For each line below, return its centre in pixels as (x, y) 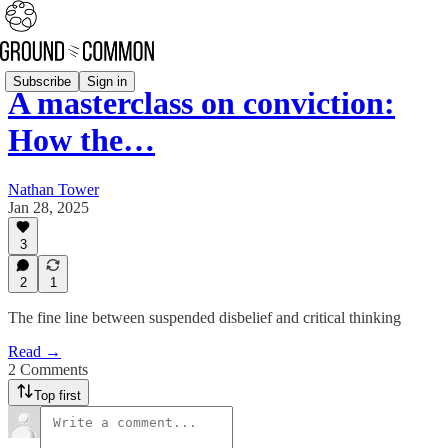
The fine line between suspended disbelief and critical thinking (204, 317)
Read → (34, 351)
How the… (81, 140)
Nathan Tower (53, 189)
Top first (57, 395)
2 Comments (48, 369)
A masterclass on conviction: (201, 103)
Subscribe (42, 81)
